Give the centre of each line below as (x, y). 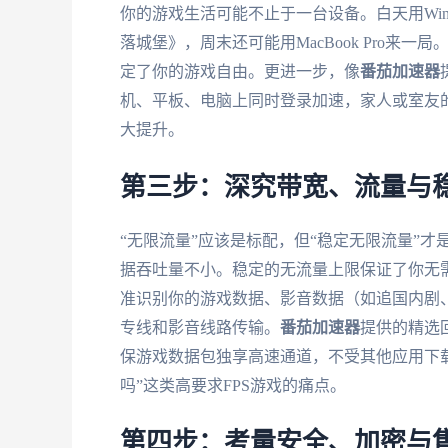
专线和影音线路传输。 (200, 327)
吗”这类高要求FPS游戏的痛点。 (233, 385)
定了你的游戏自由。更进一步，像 (240, 71)
